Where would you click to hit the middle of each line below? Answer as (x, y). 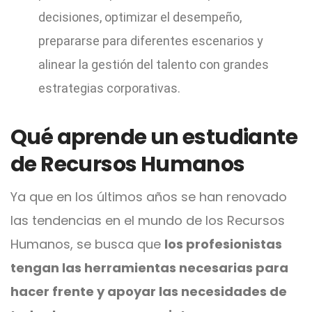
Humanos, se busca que (87, 244)
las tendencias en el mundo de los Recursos (148, 220)
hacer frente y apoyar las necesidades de (149, 291)
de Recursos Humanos (128, 164)
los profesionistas (223, 244)
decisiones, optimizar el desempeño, (140, 17)
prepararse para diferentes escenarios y (151, 41)
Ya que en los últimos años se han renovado (149, 197)
